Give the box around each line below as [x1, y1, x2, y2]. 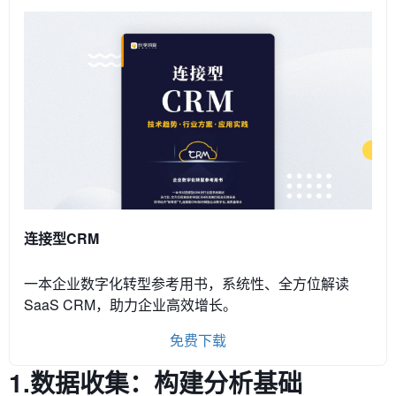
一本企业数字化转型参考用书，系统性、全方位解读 [24, 272, 349, 293]
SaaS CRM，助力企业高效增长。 [24, 293, 237, 315]
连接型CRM [24, 227, 99, 248]
